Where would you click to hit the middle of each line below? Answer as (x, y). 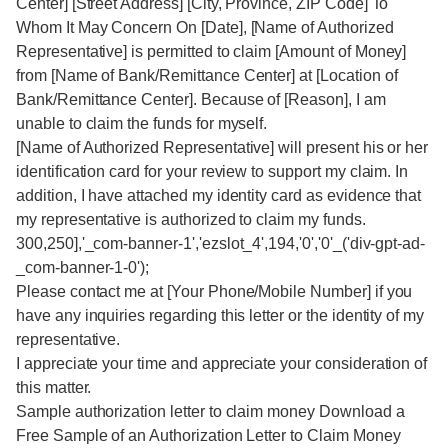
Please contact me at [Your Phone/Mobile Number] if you (214, 291)
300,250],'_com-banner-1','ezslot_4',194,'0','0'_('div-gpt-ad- (221, 243)
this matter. (54, 387)
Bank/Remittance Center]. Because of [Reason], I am (201, 99)
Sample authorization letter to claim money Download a (210, 411)
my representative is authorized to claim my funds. (191, 219)
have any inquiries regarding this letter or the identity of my (220, 315)
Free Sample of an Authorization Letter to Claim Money (208, 435)
